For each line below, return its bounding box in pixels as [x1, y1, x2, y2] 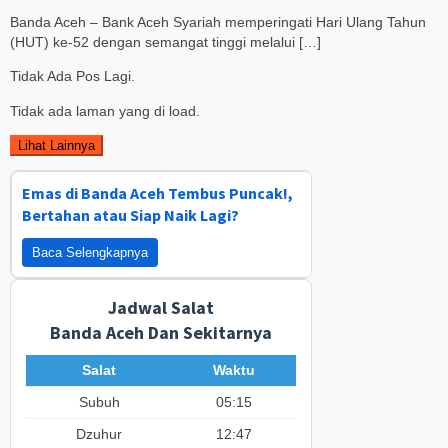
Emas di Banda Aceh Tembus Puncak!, [22, 183, 293, 204]
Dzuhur [76, 426, 122, 443]
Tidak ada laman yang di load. [10, 102, 200, 119]
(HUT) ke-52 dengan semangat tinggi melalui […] [10, 33, 321, 50]
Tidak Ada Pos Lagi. [10, 68, 135, 85]
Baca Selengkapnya [32, 245, 148, 261]
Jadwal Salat [108, 296, 214, 320]
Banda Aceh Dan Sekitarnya [50, 321, 272, 345]
